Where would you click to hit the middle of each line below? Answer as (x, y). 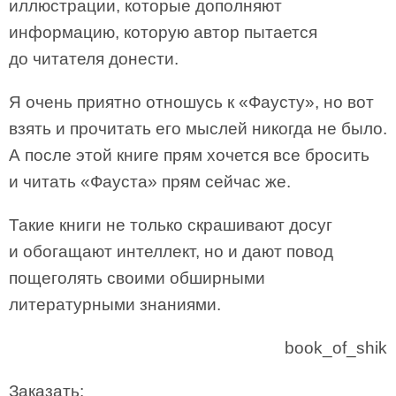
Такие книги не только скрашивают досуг (171, 225)
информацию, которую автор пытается (163, 32)
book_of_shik (336, 348)
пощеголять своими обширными (137, 278)
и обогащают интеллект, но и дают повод (171, 251)
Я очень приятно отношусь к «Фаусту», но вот (191, 102)
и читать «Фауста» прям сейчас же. (150, 182)
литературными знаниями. (115, 305)
